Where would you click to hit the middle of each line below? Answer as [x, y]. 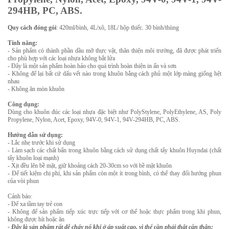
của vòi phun [23, 181]
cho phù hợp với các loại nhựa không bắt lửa [61, 58]
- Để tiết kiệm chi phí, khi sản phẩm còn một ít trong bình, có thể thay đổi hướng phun [114, 173]
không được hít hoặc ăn [36, 219]
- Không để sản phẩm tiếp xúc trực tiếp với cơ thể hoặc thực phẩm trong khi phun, [114, 212]
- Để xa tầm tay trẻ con [35, 204]
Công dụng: [24, 104]
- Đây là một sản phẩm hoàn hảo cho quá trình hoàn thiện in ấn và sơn [92, 66]
